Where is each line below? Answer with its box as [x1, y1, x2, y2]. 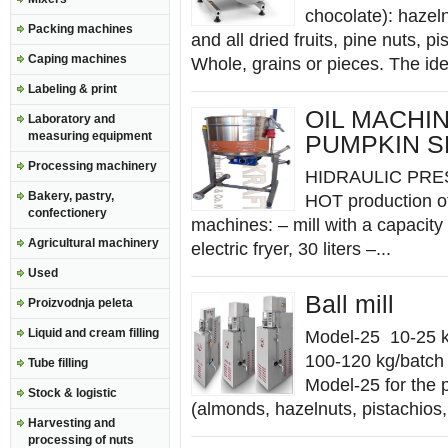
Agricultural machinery [28, 236, 159, 250]
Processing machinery [28, 159, 157, 173]
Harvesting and [28, 416, 115, 430]
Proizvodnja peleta [28, 296, 133, 310]
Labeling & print [28, 82, 117, 96]
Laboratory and [28, 112, 115, 126]
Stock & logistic [28, 386, 117, 400]
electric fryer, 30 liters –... [191, 239, 391, 259]
